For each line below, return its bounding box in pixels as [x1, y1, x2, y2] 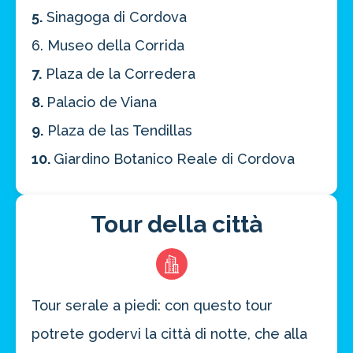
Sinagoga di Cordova [43, 9, 187, 26]
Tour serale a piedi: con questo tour [32, 297, 273, 314]
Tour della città [91, 210, 262, 239]
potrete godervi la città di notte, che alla [32, 325, 307, 343]
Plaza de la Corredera [42, 65, 195, 83]
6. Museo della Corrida [32, 37, 184, 54]
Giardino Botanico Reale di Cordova [54, 150, 295, 168]
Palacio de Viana [46, 94, 157, 111]
